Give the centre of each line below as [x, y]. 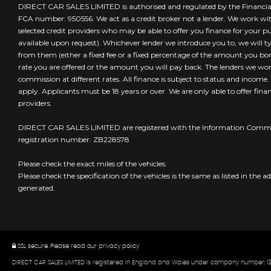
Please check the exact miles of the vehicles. [93, 164]
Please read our [73, 247]
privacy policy [119, 247]
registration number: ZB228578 [74, 140]
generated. [37, 188]
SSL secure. [32, 247]
